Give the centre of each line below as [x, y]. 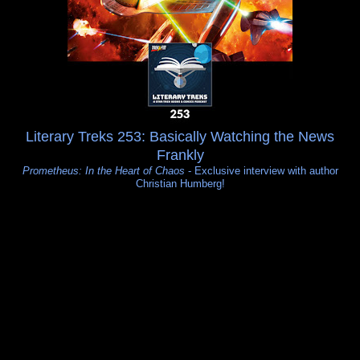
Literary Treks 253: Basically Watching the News [180, 137]
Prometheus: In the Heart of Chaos [103, 171]
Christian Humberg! [180, 184]
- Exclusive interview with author [261, 171]
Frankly [180, 155]
